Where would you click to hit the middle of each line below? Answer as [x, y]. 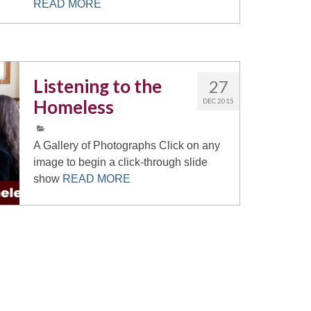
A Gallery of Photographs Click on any [127, 145]
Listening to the [98, 86]
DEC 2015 [218, 101]
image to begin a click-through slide [121, 162]
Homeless [74, 107]
